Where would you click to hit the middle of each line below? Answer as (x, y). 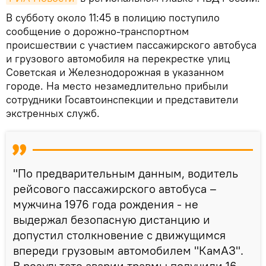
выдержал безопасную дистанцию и (112, 219)
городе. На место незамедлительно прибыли (117, 85)
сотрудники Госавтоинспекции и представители (122, 99)
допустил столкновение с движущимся (119, 235)
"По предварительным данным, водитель (126, 173)
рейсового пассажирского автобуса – (115, 188)
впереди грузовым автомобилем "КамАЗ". (128, 250)
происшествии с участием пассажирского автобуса (131, 45)
